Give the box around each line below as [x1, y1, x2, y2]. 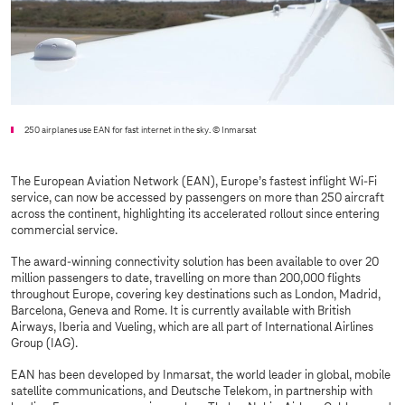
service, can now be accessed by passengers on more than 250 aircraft [11, 192, 384, 206]
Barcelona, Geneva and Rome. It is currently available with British [11, 305, 351, 319]
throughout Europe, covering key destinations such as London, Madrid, [11, 288, 381, 303]
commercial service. [11, 224, 118, 239]
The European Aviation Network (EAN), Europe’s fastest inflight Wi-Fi [11, 175, 377, 190]
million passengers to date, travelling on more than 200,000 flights [11, 272, 361, 287]
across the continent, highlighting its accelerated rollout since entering [11, 208, 380, 222]
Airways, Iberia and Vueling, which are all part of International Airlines [11, 321, 373, 335]
